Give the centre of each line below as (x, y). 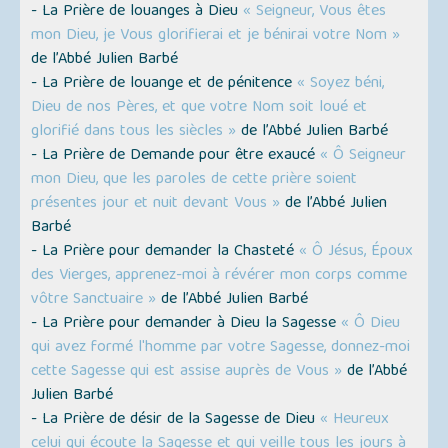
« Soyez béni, (341, 84)
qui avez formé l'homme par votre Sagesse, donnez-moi (221, 348)
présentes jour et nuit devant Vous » (156, 204)
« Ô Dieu (371, 324)
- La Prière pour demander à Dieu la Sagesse (186, 324)
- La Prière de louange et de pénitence (164, 84)
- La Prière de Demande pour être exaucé (176, 156)
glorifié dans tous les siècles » (134, 132)
